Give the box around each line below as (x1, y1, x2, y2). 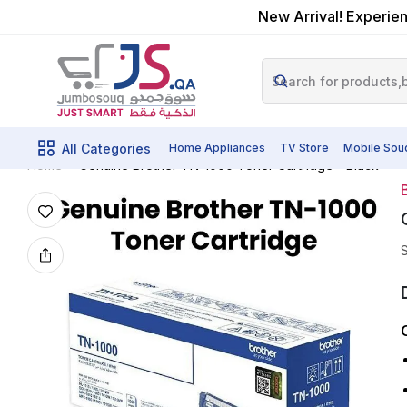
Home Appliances (169, 141, 265, 154)
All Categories (62, 140, 151, 156)
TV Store (280, 141, 329, 154)
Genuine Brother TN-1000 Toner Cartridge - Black (79, 156, 379, 173)
